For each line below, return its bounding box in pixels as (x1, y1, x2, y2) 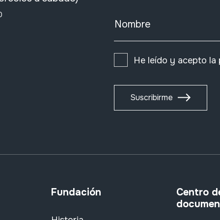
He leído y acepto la (133, 55, 219, 66)
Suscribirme (130, 92, 173, 103)
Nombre (114, 18, 151, 30)
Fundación (51, 186, 101, 198)
